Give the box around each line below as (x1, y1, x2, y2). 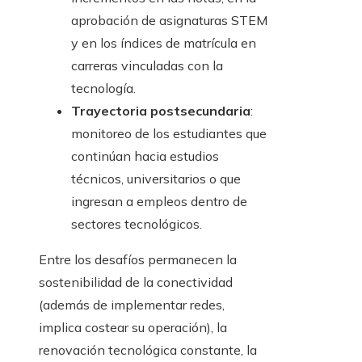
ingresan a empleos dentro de (71, 193, 247, 210)
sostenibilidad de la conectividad (39, 274, 233, 291)
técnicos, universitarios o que (71, 170, 241, 187)
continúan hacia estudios (71, 148, 219, 165)
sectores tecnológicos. (71, 216, 202, 233)
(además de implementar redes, (39, 297, 225, 314)
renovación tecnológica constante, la (39, 342, 257, 359)
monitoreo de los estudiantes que (71, 125, 267, 142)
